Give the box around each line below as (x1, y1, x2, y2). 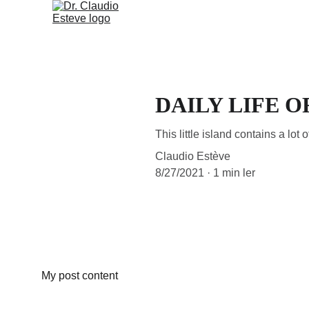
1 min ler (213, 167, 255, 179)
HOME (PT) (177, 24, 237, 35)
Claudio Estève (155, 150, 230, 162)
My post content (41, 270, 118, 281)
